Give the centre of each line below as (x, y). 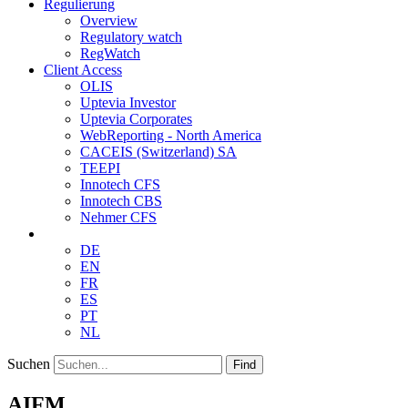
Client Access (83, 70)
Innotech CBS (121, 201)
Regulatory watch (131, 37)
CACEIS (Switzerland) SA (158, 152)
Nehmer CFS (118, 218)
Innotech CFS (120, 185)
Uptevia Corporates (136, 119)
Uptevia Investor (128, 103)
